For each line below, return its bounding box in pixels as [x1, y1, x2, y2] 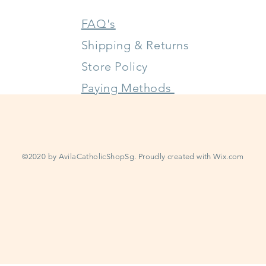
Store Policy [81, 59, 148, 74]
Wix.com [213, 152, 244, 161]
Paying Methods [81, 81, 175, 95]
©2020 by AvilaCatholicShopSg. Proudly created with [22, 152, 214, 161]
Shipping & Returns [81, 38, 189, 52]
